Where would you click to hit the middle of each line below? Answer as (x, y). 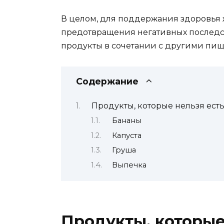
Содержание (107, 81)
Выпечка (129, 165)
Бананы (126, 121)
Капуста (126, 135)
